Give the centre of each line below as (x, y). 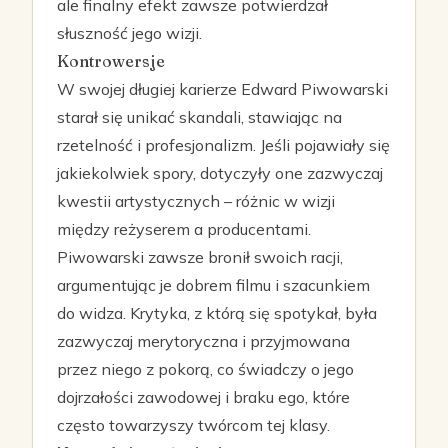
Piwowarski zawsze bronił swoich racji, (200, 257)
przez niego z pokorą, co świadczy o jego (205, 369)
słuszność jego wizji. (129, 33)
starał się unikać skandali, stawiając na (199, 117)
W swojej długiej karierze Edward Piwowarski (222, 89)
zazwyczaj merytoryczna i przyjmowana (203, 341)
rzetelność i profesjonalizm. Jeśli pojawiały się (223, 145)
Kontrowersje (111, 61)
